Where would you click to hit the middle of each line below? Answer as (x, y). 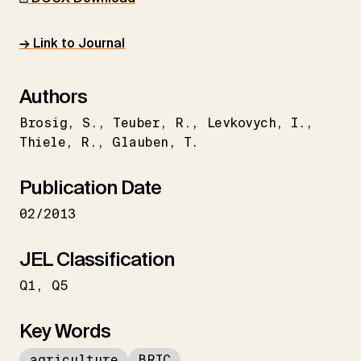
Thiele (43, 142)
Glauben (140, 142)
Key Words (65, 330)
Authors (53, 96)
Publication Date (90, 187)
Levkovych (241, 122)
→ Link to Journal (72, 43)
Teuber (137, 122)
